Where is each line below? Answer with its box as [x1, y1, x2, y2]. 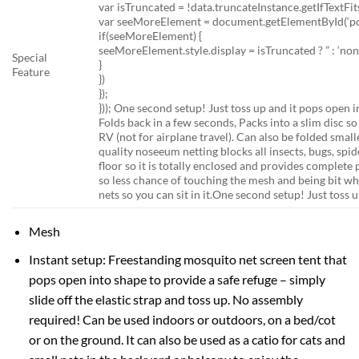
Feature [12, 64, 50, 79]
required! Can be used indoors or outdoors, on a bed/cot [28, 311, 336, 327]
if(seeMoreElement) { [99, 28, 203, 42]
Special [12, 50, 47, 64]
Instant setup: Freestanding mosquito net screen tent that [28, 251, 347, 267]
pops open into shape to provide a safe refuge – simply [28, 271, 325, 287]
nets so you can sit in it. [99, 187, 213, 201]
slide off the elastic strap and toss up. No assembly [28, 291, 303, 307]
